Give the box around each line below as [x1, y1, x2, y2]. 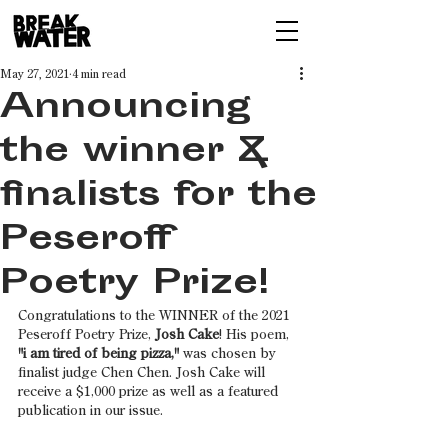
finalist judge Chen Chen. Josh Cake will [18, 366, 269, 380]
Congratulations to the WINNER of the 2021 [18, 309, 294, 323]
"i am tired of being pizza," [18, 347, 179, 361]
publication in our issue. [18, 404, 163, 418]
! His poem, [219, 328, 293, 342]
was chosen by [179, 347, 280, 361]
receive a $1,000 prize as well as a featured [18, 385, 282, 399]
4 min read [72, 69, 126, 81]
